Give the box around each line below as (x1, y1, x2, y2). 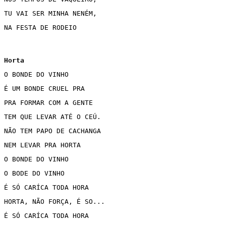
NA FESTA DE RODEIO (4, 24, 77, 31)
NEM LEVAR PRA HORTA (4, 141, 85, 149)
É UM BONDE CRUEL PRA (4, 85, 89, 92)
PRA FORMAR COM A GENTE (4, 99, 97, 106)
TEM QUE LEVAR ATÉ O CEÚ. (4, 113, 101, 121)
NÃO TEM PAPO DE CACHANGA (4, 127, 105, 135)
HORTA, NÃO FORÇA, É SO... (4, 198, 109, 205)
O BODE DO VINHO (4, 169, 69, 177)
